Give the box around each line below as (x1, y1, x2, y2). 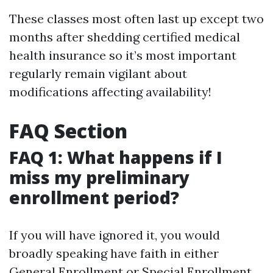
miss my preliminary (9, 166, 190, 189)
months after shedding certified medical (9, 29, 240, 44)
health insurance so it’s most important (9, 48, 236, 63)
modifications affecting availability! (9, 84, 211, 99)
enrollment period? (9, 186, 179, 209)
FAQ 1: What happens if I (9, 146, 222, 169)
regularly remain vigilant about (9, 66, 187, 81)
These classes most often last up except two (9, 11, 264, 26)
